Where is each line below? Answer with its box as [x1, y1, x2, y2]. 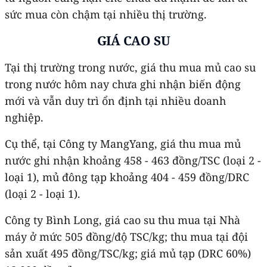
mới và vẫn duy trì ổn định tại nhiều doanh [5, 93, 226, 108]
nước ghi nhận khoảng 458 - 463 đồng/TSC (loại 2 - [5, 153, 261, 167]
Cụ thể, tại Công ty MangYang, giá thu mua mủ [5, 136, 241, 151]
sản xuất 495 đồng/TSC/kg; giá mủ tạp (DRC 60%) [5, 246, 251, 260]
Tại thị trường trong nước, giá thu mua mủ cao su [5, 60, 256, 74]
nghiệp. [5, 110, 44, 125]
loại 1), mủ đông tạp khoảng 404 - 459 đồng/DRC [5, 169, 249, 184]
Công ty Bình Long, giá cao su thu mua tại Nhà [5, 212, 240, 227]
